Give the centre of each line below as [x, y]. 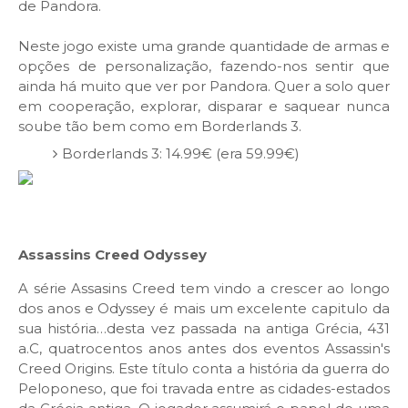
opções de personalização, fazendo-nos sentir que [204, 66]
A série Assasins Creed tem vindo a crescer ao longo [204, 289]
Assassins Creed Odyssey [112, 255]
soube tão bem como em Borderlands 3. [160, 127]
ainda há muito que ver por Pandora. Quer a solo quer [204, 87]
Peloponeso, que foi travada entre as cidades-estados [204, 389]
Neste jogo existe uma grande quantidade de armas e [204, 46]
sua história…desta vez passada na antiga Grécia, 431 [204, 329]
